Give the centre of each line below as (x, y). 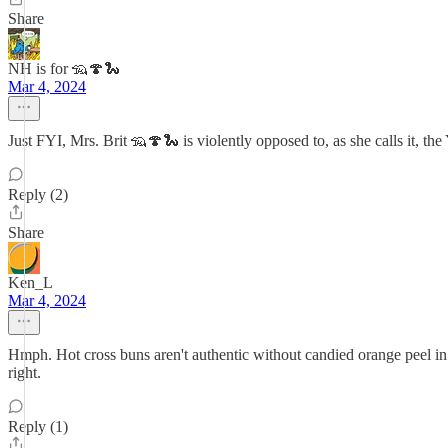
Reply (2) (38, 194)
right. (24, 372)
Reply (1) (38, 426)
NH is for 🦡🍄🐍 (64, 68)
